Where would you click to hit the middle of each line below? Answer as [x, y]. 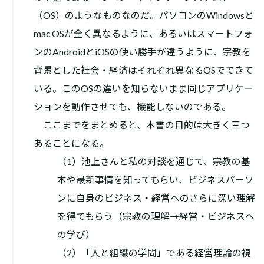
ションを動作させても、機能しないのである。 [132, 107]
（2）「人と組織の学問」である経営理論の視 [154, 253]
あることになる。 [71, 143]
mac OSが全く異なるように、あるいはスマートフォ [143, 34]
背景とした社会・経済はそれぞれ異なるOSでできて [143, 70]
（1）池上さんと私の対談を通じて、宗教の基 [154, 161]
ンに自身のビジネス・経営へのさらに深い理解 [156, 198]
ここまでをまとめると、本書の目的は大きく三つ [141, 125]
